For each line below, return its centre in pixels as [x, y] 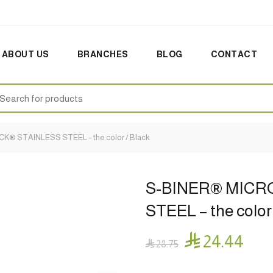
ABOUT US [25, 54]
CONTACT [234, 54]
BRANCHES [103, 54]
